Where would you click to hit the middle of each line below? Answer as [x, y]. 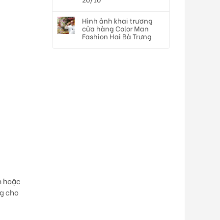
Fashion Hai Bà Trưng [117, 36]
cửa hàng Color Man [115, 28]
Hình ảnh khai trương [117, 21]
